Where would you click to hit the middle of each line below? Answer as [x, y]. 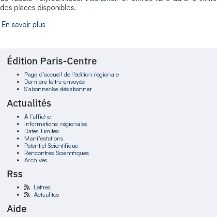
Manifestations [44, 138]
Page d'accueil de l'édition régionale [71, 74]
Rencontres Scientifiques [56, 152]
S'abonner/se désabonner [58, 89]
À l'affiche [37, 116]
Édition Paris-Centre [52, 61]
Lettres [42, 187]
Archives [36, 160]
